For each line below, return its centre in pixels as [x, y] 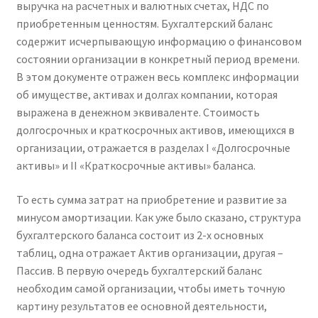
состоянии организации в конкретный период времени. [158, 59]
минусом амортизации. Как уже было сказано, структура [158, 218]
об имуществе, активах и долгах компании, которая [147, 95]
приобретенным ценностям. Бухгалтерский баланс [144, 24]
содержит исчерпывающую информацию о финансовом [159, 42]
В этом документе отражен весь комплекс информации [157, 77]
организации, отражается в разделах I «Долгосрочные [153, 148]
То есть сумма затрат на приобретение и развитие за [151, 200]
